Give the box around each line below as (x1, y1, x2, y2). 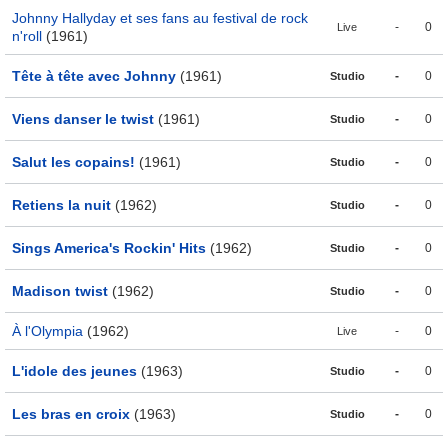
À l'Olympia (12, 323, 83, 340)
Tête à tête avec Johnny (12, 68, 176, 85)
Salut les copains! (12, 154, 135, 171)
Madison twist (12, 283, 108, 300)
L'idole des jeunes (12, 363, 137, 380)
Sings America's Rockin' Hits (12, 240, 206, 257)
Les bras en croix (12, 406, 130, 423)
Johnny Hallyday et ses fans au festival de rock (12, 10, 308, 27)
